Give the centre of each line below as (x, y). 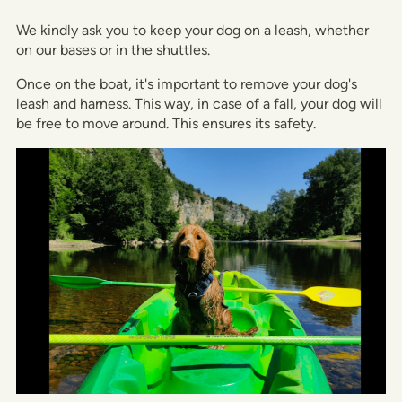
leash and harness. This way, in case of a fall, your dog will (199, 103)
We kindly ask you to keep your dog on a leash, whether (192, 30)
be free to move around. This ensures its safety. (166, 123)
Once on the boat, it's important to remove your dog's (187, 83)
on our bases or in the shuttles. (113, 49)
